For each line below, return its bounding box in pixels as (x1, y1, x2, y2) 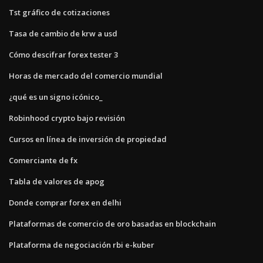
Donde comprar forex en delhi (9, 197, 122, 208)
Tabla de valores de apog (9, 176, 104, 187)
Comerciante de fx (9, 154, 77, 166)
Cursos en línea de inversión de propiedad (9, 133, 167, 144)
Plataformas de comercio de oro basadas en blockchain (9, 218, 216, 229)
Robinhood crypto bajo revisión (9, 112, 125, 123)
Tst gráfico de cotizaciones (9, 6, 110, 18)
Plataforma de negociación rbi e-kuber (9, 239, 154, 250)
